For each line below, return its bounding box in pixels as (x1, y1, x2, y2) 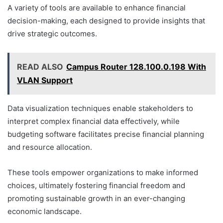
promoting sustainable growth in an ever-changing (7, 194, 185, 204)
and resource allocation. (7, 142, 92, 152)
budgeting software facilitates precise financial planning (7, 129, 204, 139)
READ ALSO (17, 62, 63, 72)
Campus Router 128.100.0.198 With (66, 62, 206, 72)
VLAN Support (17, 75, 73, 86)
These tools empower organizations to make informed (7, 168, 198, 178)
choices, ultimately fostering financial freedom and (7, 181, 185, 191)
